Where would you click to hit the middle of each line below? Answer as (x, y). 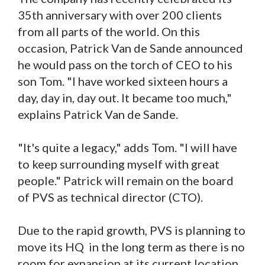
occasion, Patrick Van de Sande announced (130, 48)
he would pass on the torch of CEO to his (125, 64)
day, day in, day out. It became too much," (125, 97)
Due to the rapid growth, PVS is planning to (132, 230)
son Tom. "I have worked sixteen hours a (123, 81)
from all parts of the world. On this (109, 31)
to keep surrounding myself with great (119, 164)
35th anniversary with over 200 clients (120, 14)
